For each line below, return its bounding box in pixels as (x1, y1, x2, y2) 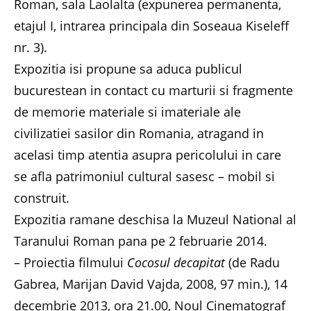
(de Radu (225, 253, 280, 271)
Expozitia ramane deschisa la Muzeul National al (14, 210, 296, 228)
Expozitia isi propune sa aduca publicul (14, 60, 242, 77)
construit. (14, 189, 69, 206)
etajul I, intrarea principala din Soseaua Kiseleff (14, 17, 289, 34)
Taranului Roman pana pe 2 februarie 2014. (14, 232, 267, 249)
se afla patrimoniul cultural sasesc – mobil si (14, 167, 275, 185)
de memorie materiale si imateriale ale (14, 103, 241, 120)
